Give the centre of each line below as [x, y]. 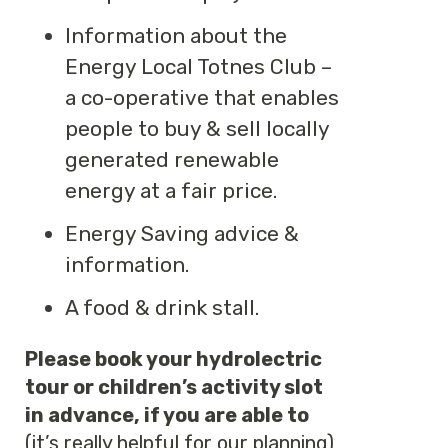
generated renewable [172, 159]
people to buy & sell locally [197, 128]
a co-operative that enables [202, 97]
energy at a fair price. [171, 190]
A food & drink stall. [162, 307]
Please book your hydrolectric [173, 359]
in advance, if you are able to [167, 415]
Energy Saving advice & [182, 233]
